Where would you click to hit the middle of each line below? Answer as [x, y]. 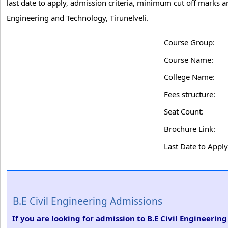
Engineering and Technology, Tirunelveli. [78, 18]
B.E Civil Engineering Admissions [88, 201]
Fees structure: [190, 94]
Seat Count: [184, 111]
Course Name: [189, 60]
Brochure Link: [190, 129]
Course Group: [189, 42]
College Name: [189, 77]
